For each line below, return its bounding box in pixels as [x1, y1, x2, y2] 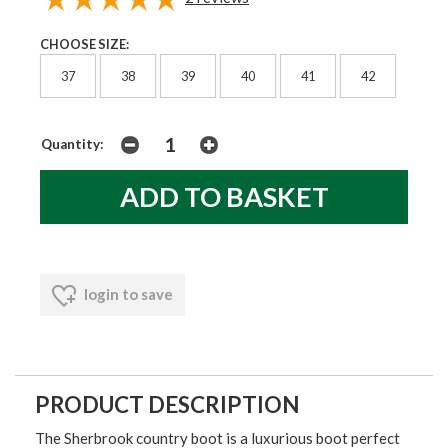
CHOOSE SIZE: [40, 35, 129, 52]
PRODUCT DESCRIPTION [35, 391, 300, 419]
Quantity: [41, 136, 104, 153]
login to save [81, 285, 173, 304]
